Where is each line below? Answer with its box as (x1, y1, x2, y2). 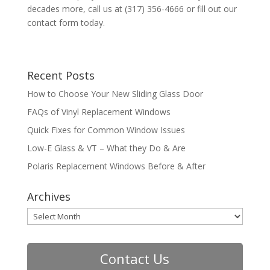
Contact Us (100, 249, 170, 268)
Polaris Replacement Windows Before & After (27, 160, 206, 172)
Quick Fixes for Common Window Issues (27, 124, 185, 136)
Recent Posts (27, 67, 95, 83)
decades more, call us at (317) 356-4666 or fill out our (27, 2, 237, 14)
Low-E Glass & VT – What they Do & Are (27, 142, 186, 154)
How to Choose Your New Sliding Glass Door (27, 87, 203, 99)
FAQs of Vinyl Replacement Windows (27, 105, 171, 118)
